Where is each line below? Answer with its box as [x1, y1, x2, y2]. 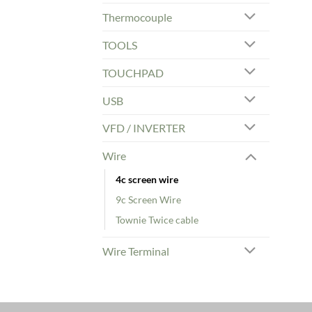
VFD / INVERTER [102, 121, 185, 135]
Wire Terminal [102, 244, 169, 258]
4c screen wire [116, 173, 178, 186]
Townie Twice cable [116, 214, 198, 226]
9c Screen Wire [116, 194, 181, 206]
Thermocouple [102, 10, 172, 24]
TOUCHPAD [102, 65, 164, 79]
